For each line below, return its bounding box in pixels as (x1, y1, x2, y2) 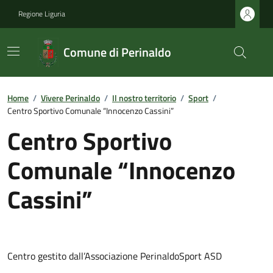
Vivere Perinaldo (41, 91, 100, 104)
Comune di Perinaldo (63, 43, 172, 62)
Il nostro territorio (112, 91, 176, 104)
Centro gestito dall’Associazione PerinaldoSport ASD (7, 249, 222, 263)
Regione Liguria (18, 8, 65, 19)
